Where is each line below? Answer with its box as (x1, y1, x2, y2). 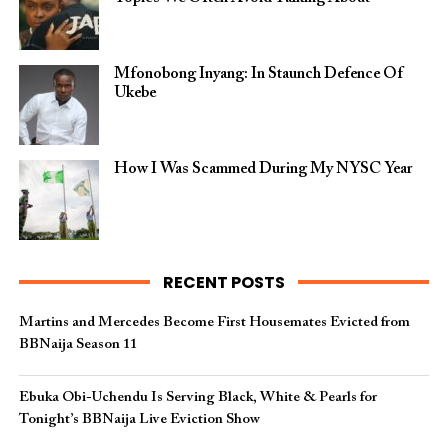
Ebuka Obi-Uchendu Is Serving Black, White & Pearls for (18, 390, 377, 405)
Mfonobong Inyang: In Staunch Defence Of (113, 66, 403, 82)
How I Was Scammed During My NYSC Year (113, 161, 413, 177)
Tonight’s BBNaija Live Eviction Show (18, 412, 260, 427)
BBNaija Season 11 (18, 337, 137, 352)
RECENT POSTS (162, 271, 285, 294)
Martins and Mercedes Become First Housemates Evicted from (18, 315, 410, 330)
